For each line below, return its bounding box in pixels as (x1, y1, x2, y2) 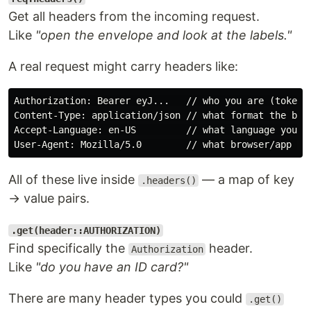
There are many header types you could (8, 291, 246, 305)
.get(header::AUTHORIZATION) (10, 225, 161, 236)
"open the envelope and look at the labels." (35, 28, 292, 42)
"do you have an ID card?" (35, 260, 188, 274)
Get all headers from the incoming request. (8, 9, 260, 24)
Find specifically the (8, 241, 128, 255)
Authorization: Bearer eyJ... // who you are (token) (14, 95, 308, 106)
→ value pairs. (8, 191, 90, 205)
